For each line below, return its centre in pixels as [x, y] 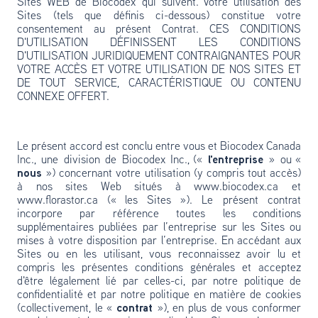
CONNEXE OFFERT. [63, 97]
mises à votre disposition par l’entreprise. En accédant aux [159, 241]
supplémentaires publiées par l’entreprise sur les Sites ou [159, 228]
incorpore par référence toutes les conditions [159, 214]
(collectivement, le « [67, 309]
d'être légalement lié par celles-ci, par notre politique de [159, 282]
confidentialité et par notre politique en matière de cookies [159, 295]
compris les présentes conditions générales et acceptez [159, 268]
